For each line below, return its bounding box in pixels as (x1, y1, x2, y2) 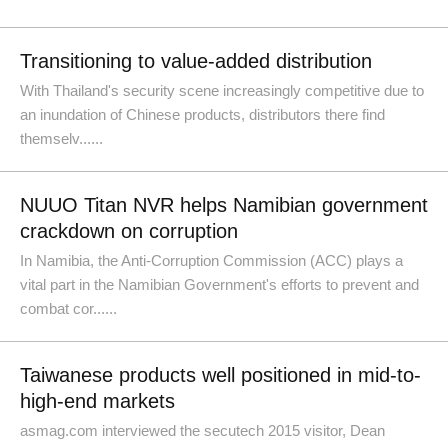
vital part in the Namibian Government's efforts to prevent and (20, 276, 419, 293)
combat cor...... (20, 300, 117, 317)
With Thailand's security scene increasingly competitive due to (20, 82, 424, 99)
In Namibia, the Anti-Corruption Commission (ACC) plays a (20, 252, 403, 269)
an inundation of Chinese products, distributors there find (20, 106, 385, 123)
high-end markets (20, 390, 175, 412)
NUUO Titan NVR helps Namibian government (20, 194, 428, 216)
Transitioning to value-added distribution (20, 50, 372, 72)
